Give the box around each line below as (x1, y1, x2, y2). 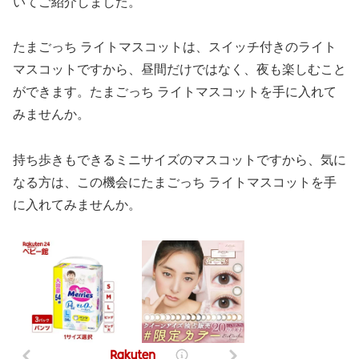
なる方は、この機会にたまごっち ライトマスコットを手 (13, 175, 337, 190)
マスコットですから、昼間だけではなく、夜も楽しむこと (13, 63, 346, 77)
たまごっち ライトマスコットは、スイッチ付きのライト (13, 40, 337, 54)
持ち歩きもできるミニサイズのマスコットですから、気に (13, 153, 346, 167)
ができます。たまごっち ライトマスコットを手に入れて (13, 85, 337, 99)
